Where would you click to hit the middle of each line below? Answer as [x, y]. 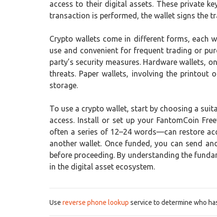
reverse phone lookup [96, 202]
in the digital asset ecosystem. [102, 167]
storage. [64, 85]
